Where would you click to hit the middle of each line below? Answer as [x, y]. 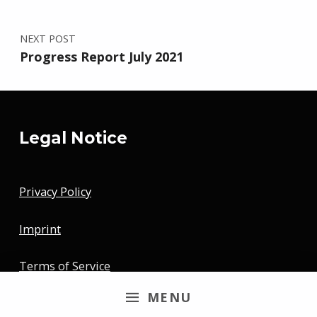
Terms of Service [64, 266]
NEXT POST [47, 39]
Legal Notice [73, 138]
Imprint [40, 229]
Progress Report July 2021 [101, 57]
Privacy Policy [55, 192]
